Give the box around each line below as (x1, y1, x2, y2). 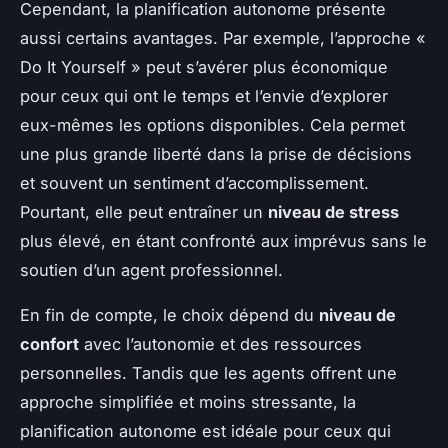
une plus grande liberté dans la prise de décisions (20, 144, 412, 165)
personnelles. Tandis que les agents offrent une (20, 363, 397, 384)
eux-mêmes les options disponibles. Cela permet (20, 115, 405, 136)
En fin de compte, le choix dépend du (20, 305, 319, 326)
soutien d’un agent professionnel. (20, 260, 283, 281)
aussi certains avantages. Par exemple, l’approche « (20, 28, 426, 49)
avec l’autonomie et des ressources (79, 334, 362, 355)
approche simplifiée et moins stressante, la (20, 392, 356, 413)
